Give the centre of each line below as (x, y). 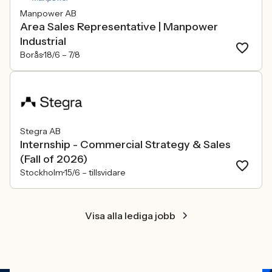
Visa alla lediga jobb (130, 216)
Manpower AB (48, 13)
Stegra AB (40, 131)
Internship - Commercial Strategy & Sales (125, 144)
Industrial (43, 41)
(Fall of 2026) (54, 159)
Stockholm (42, 172)
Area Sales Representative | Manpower (119, 27)
